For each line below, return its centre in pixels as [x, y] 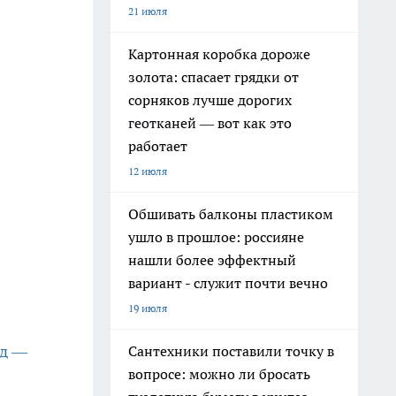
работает [158, 146]
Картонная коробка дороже [219, 54]
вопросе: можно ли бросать [219, 374]
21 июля [148, 11]
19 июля [148, 308]
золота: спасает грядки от [213, 77]
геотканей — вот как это [210, 123]
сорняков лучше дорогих [210, 100]
